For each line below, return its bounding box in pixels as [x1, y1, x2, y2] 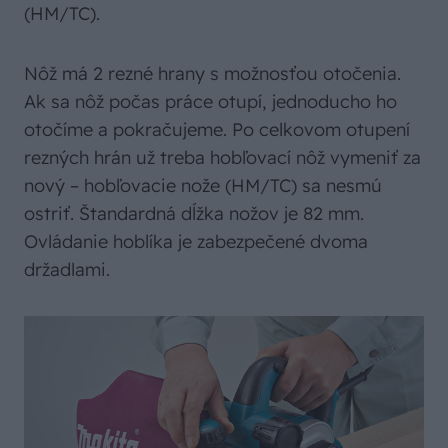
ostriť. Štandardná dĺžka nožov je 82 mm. [24, 202, 364, 225]
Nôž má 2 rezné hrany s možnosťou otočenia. [24, 62, 401, 85]
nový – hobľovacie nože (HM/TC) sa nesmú [24, 174, 382, 197]
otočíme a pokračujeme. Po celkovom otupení [24, 118, 410, 141]
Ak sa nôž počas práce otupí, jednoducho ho [24, 90, 397, 113]
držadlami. [24, 258, 110, 281]
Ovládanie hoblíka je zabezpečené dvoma [24, 230, 368, 253]
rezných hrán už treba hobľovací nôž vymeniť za [24, 146, 421, 169]
